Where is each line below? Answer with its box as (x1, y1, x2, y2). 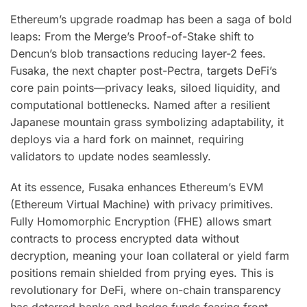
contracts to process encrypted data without (10, 231, 239, 245)
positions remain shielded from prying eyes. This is (10, 265, 273, 280)
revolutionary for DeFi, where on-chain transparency (10, 282, 281, 297)
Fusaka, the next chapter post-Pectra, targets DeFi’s (10, 64, 277, 78)
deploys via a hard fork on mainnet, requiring (10, 132, 244, 147)
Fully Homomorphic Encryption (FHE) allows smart (10, 214, 271, 228)
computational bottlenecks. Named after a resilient (10, 98, 270, 112)
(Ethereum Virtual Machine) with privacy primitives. (10, 197, 273, 211)
